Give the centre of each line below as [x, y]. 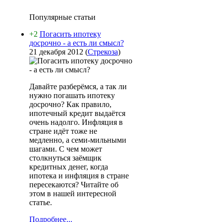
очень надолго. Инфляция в [76, 122]
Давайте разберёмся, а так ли [78, 86]
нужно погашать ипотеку [72, 95]
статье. [40, 202]
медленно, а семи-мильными [78, 140]
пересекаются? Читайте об [74, 185]
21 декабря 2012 [56, 52]
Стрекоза [103, 52]
